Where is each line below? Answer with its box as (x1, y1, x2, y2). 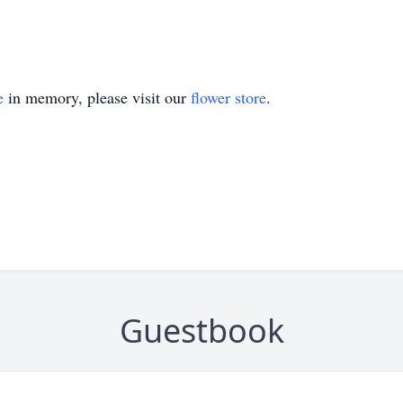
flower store (191, 86, 266, 108)
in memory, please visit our (4, 86, 191, 108)
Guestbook (119, 309, 284, 353)
